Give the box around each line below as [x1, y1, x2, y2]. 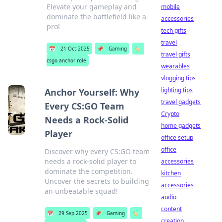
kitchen [161, 169, 181, 177]
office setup [161, 133, 193, 142]
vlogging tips [161, 74, 196, 82]
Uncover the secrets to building [44, 176, 149, 186]
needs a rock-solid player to [44, 157, 136, 166]
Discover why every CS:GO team [44, 147, 150, 156]
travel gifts [161, 50, 190, 58]
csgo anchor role [47, 57, 87, 64]
